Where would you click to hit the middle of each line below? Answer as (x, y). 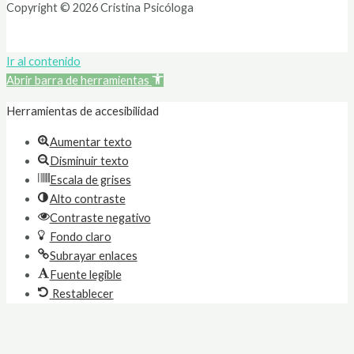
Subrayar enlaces (93, 255)
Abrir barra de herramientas (78, 81)
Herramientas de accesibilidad (83, 111)
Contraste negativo (100, 217)
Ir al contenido (43, 62)
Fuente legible (85, 274)
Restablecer (83, 293)
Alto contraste (87, 198)
